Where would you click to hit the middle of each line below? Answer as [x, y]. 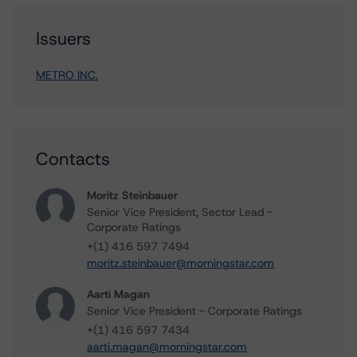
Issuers [63, 39]
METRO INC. [67, 75]
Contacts [73, 159]
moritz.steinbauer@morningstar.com [180, 263]
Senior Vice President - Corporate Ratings [194, 311]
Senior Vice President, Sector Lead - [180, 212]
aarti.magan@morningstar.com [167, 347]
